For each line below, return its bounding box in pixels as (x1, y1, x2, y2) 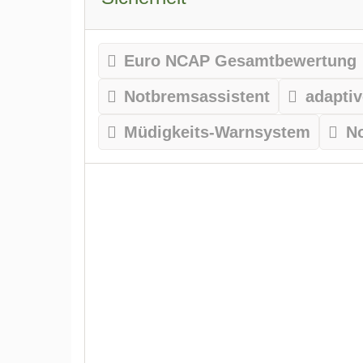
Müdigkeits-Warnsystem (124, 122, 311, 141)
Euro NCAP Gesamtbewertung (124, 51, 357, 70)
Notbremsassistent (124, 87, 271, 105)
